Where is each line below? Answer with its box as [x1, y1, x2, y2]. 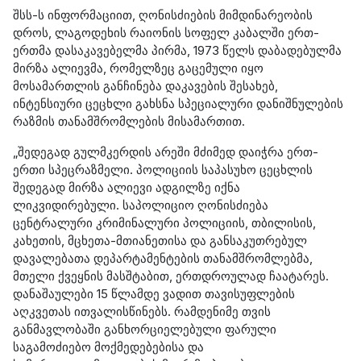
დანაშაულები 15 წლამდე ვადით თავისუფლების [13, 286, 295, 301]
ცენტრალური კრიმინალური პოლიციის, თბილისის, [13, 215, 316, 230]
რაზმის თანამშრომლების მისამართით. [13, 114, 245, 129]
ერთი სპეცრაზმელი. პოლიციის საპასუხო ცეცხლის [13, 162, 313, 177]
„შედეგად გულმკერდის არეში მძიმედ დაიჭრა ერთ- [13, 144, 318, 160]
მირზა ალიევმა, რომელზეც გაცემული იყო [13, 60, 263, 76]
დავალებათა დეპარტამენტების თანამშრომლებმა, [13, 251, 313, 266]
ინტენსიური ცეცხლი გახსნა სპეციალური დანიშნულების [13, 96, 343, 111]
